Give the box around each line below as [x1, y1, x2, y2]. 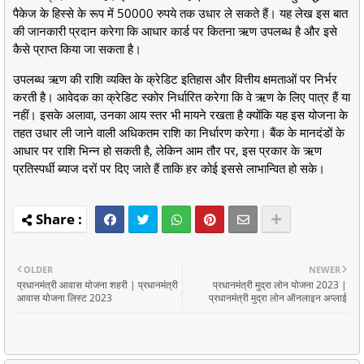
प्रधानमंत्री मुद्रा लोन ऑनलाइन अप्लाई [209, 290, 347, 305]
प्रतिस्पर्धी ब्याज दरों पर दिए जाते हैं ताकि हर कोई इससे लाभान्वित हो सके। [13, 159, 328, 176]
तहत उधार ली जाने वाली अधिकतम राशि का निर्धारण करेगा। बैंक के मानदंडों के [13, 123, 344, 141]
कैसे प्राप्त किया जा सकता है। [13, 40, 141, 57]
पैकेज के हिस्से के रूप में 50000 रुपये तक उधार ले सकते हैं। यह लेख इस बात [13, 4, 348, 21]
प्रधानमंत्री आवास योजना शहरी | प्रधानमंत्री [17, 277, 178, 292]
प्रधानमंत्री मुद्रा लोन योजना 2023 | [213, 277, 347, 292]
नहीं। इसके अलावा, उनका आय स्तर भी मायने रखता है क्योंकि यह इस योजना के [13, 106, 348, 123]
